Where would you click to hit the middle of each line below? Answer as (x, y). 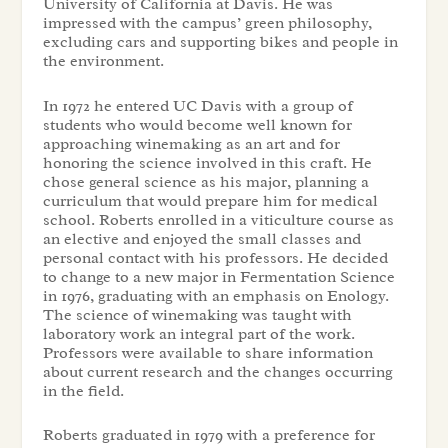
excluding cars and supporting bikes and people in (220, 42)
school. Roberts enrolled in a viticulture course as (218, 219)
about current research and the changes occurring (217, 371)
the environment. (103, 61)
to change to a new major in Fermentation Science (218, 276)
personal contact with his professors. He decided (215, 257)
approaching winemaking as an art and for (191, 143)
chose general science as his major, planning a (205, 181)
